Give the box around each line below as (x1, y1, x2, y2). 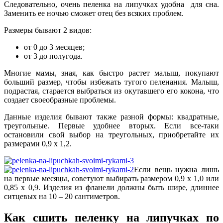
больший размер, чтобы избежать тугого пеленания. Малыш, (4, 77, 219, 86)
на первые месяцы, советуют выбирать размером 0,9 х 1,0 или (4, 174, 219, 183)
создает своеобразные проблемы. (4, 95, 116, 104)
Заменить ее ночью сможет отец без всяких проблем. (4, 8, 184, 17)
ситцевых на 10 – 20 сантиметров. (4, 192, 120, 201)
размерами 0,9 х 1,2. (4, 139, 72, 148)
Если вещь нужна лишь (134, 165, 219, 174)
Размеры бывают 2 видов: (4, 25, 92, 34)
